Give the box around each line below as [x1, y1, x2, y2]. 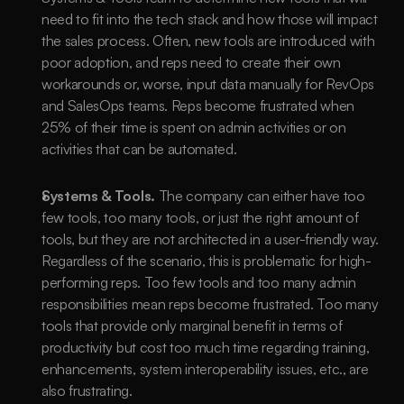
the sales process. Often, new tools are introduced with [41, 32, 375, 50]
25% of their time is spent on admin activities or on [41, 118, 346, 136]
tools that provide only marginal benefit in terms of [41, 317, 343, 335]
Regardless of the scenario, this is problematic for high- [41, 252, 372, 270]
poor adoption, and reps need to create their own [41, 53, 341, 71]
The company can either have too [158, 187, 365, 205]
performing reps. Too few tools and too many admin [41, 273, 356, 291]
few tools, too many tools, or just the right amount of [41, 208, 359, 226]
